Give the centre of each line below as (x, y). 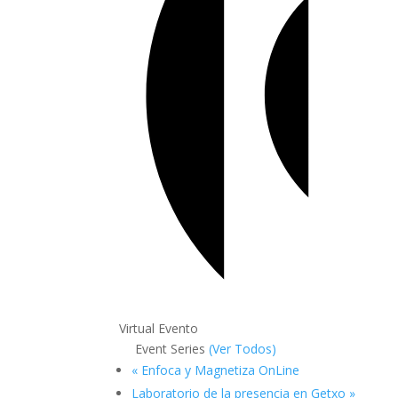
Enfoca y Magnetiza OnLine (219, 370)
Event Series (172, 349)
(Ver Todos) (243, 349)
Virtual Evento (159, 329)
